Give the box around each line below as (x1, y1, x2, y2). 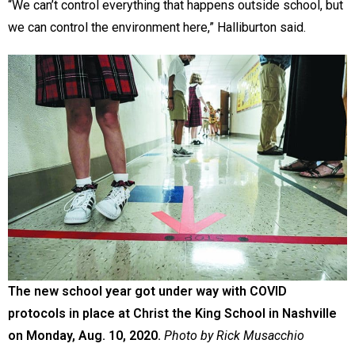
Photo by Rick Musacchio (164, 327, 304, 343)
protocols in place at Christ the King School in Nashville (8, 305, 337, 321)
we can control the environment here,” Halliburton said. (8, 19, 309, 35)
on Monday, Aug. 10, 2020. (8, 327, 161, 343)
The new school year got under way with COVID (8, 283, 287, 299)
